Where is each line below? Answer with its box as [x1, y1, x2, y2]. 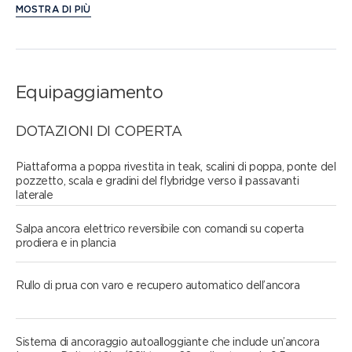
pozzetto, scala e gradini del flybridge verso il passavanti [16, 174, 299, 187]
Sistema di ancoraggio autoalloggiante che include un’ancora [16, 335, 320, 348]
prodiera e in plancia [16, 236, 116, 249]
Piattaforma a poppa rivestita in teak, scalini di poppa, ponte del [16, 160, 336, 173]
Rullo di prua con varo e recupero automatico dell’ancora [16, 279, 300, 291]
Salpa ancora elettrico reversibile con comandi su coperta [16, 222, 305, 235]
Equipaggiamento [16, 82, 163, 102]
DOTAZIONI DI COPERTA [16, 123, 182, 139]
